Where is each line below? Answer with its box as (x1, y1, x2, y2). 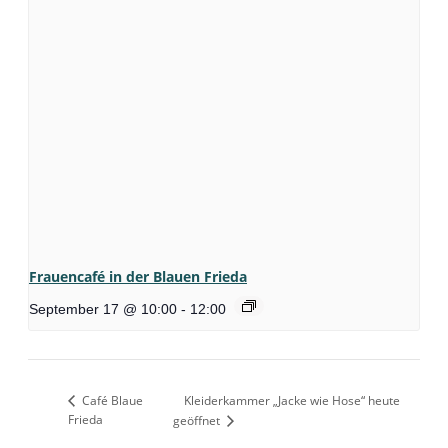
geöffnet (173, 411, 224, 429)
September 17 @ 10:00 (29, 300, 177, 317)
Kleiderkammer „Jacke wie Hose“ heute (184, 392, 401, 410)
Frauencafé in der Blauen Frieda (29, 266, 247, 286)
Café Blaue (79, 391, 143, 409)
